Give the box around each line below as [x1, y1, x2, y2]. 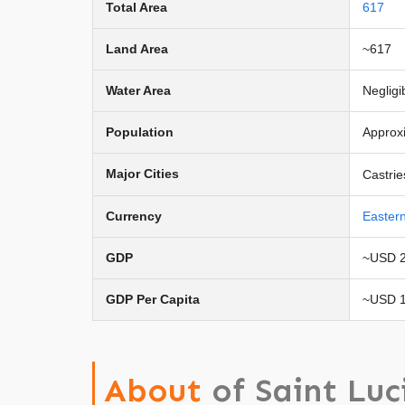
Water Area [106, 82, 171, 98]
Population [106, 124, 174, 139]
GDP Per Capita [106, 291, 200, 306]
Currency [106, 208, 162, 223]
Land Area [106, 41, 168, 56]
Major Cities [106, 165, 179, 181]
